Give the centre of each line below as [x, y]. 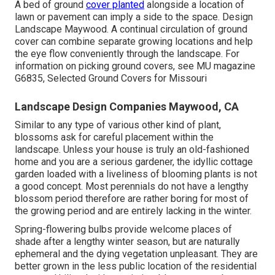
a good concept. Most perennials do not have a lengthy [132, 186]
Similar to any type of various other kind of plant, [118, 125]
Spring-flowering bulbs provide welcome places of [123, 229]
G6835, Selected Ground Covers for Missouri [111, 78]
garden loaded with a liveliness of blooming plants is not [136, 174]
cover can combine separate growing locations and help [134, 41]
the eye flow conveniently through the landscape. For [127, 53]
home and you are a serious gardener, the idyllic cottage [134, 161]
